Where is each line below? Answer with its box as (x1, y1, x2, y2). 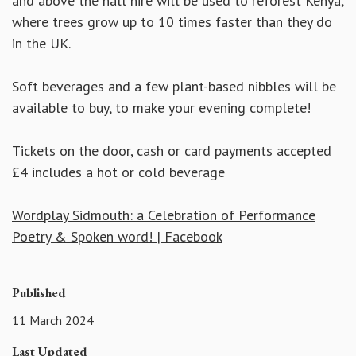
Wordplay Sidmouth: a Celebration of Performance (12, 206, 315, 225)
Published (12, 284, 66, 302)
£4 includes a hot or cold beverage (12, 163, 225, 182)
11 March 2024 (12, 311, 94, 328)
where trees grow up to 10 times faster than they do (12, 13, 332, 32)
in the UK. (12, 34, 71, 53)
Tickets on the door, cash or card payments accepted (12, 141, 331, 161)
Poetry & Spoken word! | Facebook (12, 227, 222, 246)
